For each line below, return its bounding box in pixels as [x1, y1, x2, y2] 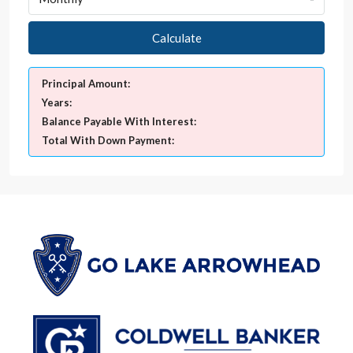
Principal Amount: [42, 76, 130, 90]
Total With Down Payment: [42, 133, 174, 147]
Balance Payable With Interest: [42, 114, 196, 128]
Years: [42, 95, 72, 109]
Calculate [151, 30, 202, 45]
